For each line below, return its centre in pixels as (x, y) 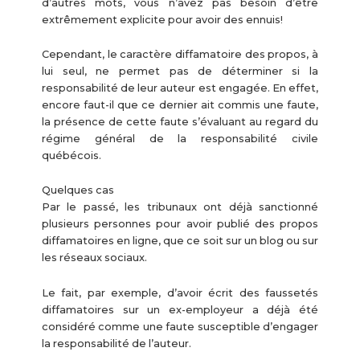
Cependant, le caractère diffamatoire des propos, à (180, 54)
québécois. (71, 155)
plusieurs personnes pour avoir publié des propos (180, 224)
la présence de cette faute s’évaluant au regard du (180, 121)
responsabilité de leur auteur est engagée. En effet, (180, 88)
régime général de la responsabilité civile (180, 138)
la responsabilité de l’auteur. (116, 343)
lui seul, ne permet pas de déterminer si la (180, 71)
